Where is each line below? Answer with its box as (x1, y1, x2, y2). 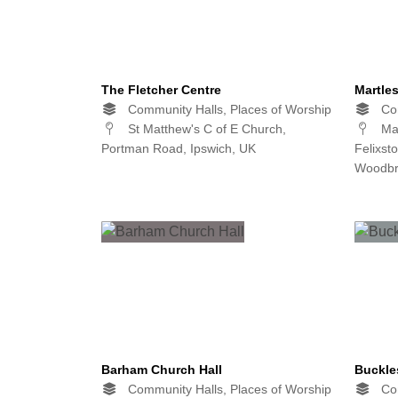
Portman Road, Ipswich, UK (101, 141, 256, 156)
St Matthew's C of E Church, (124, 122, 286, 137)
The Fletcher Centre (101, 83, 221, 98)
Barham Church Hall (101, 362, 222, 378)
